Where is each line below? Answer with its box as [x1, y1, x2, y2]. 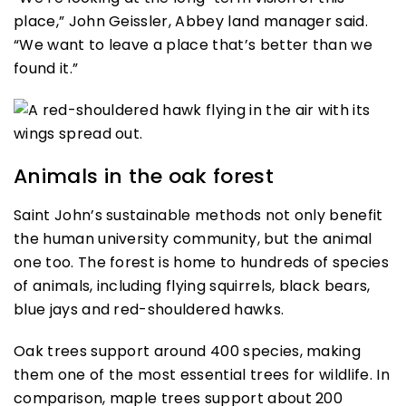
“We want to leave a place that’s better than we [14, 34, 373, 56]
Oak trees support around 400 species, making [14, 341, 362, 362]
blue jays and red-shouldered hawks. [14, 299, 285, 321]
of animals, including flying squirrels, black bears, [14, 275, 371, 297]
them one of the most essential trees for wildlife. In [14, 364, 390, 386]
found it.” [14, 58, 79, 80]
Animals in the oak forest [14, 162, 274, 191]
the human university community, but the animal [14, 228, 372, 250]
